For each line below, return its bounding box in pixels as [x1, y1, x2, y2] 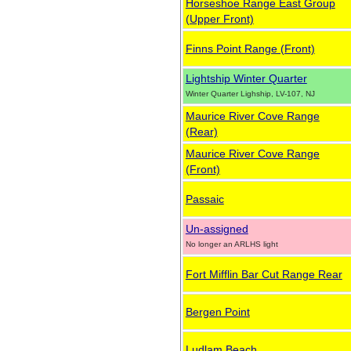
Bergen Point [185, 306, 250, 318]
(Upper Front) [185, 13, 254, 25]
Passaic [185, 193, 224, 205]
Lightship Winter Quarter [185, 72, 307, 85]
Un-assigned [185, 223, 248, 235]
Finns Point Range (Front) [185, 42, 315, 55]
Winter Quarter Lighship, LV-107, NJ [185, 89, 315, 98]
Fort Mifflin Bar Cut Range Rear [185, 268, 342, 280]
